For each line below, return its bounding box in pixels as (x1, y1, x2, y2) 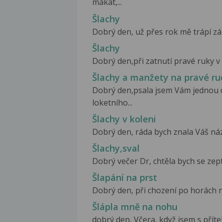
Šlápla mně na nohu (92, 201, 177, 213)
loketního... (92, 97, 132, 108)
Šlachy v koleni (92, 112, 156, 125)
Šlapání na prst (92, 171, 157, 184)
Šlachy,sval (92, 142, 140, 154)
